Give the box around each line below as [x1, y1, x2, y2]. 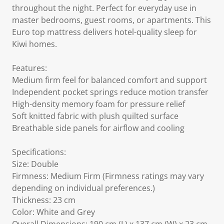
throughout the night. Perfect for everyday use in [12, 2, 196, 13]
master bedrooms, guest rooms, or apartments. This [12, 14, 211, 25]
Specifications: [12, 146, 66, 157]
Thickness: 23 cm [12, 194, 75, 205]
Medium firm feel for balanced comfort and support [12, 74, 207, 85]
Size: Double [12, 158, 58, 169]
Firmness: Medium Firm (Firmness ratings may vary [12, 170, 204, 181]
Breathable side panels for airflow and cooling [12, 122, 184, 133]
